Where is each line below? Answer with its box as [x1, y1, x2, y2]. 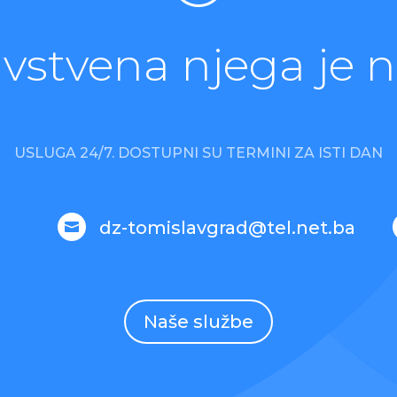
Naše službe [144, 310, 253, 332]
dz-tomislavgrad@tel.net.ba [98, 216, 355, 238]
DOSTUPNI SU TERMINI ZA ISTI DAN [118, 144, 383, 162]
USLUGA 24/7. [14, 144, 118, 162]
